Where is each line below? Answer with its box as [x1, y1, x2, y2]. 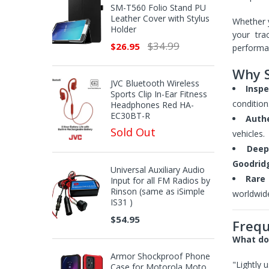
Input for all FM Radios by [110, 175, 210, 186]
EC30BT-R [110, 110, 150, 121]
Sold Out [110, 125, 156, 139]
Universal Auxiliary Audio [110, 164, 205, 175]
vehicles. [232, 128, 265, 139]
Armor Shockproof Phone [110, 250, 210, 262]
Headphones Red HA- [110, 99, 194, 110]
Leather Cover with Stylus [110, 13, 210, 24]
